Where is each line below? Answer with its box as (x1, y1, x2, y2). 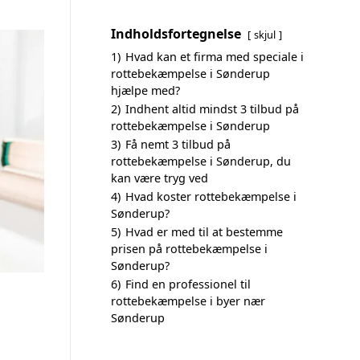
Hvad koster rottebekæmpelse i (125, 189, 297, 204)
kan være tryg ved (111, 170, 208, 186)
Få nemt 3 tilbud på (125, 137, 231, 152)
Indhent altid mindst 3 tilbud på (125, 101, 299, 117)
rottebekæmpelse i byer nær (111, 293, 265, 309)
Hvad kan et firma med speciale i (125, 49, 304, 64)
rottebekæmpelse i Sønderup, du (111, 153, 291, 169)
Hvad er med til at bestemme (125, 224, 283, 239)
